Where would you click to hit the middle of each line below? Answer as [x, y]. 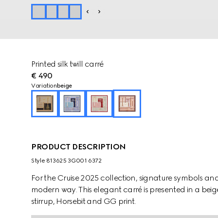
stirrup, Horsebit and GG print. [84, 201]
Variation [44, 86]
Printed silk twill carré [67, 64]
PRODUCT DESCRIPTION [79, 147]
